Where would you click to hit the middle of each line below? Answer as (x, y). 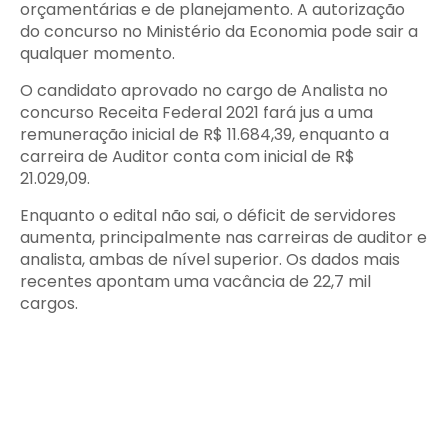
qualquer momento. (97, 53)
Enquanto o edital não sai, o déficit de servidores (208, 215)
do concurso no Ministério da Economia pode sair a (219, 31)
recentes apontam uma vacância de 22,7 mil (195, 281)
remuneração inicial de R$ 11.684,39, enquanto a (204, 134)
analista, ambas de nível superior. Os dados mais (210, 259)
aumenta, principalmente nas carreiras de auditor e (223, 237)
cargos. (49, 303)
